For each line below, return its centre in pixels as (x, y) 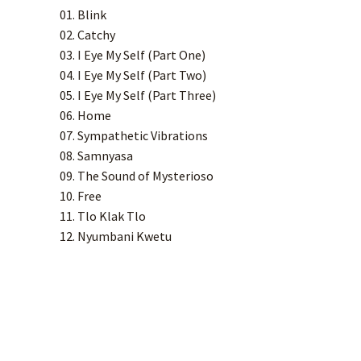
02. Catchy (87, 35)
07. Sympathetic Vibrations (134, 135)
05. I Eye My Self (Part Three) (138, 95)
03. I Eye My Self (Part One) (133, 55)
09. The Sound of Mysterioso (137, 176)
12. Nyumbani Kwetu (116, 236)
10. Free (81, 196)
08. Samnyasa (96, 156)
